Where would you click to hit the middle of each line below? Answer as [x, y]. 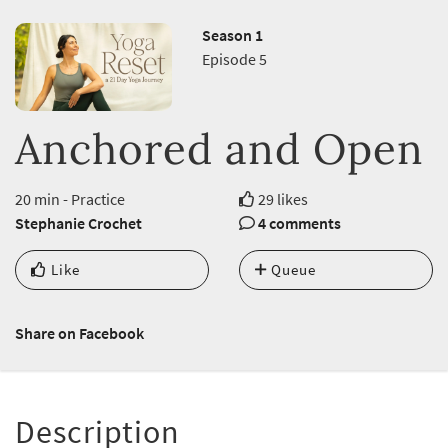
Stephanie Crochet [78, 223]
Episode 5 [234, 59]
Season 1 [232, 35]
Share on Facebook [79, 333]
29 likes [281, 199]
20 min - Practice [70, 199]
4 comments [299, 223]
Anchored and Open [219, 149]
